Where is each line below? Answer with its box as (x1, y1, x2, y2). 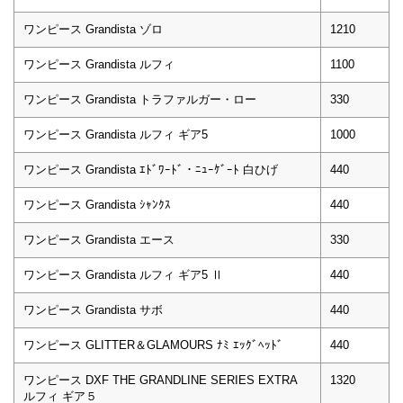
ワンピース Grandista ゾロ (23, 22, 163, 36)
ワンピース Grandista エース (23, 232, 175, 246)
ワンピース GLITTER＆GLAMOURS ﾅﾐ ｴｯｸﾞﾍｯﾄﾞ (23, 337, 283, 352)
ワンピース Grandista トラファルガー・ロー (23, 92, 256, 106)
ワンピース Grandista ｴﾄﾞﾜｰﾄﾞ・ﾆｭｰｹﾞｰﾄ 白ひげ (23, 162, 278, 176)
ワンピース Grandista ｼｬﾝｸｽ (23, 197, 171, 211)
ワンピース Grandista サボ (23, 302, 163, 317)
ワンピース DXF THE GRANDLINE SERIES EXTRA (23, 372, 298, 387)
